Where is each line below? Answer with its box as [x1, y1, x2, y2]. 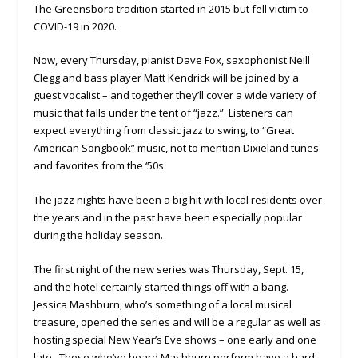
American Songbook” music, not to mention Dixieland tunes [34, 141, 320, 156]
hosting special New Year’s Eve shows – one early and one [34, 332, 317, 348]
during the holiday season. [34, 228, 164, 243]
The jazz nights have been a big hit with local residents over [34, 193, 323, 208]
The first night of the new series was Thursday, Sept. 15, [34, 262, 304, 277]
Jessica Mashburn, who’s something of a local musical [34, 297, 292, 312]
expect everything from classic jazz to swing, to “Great [34, 123, 295, 138]
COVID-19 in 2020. [34, 18, 117, 34]
